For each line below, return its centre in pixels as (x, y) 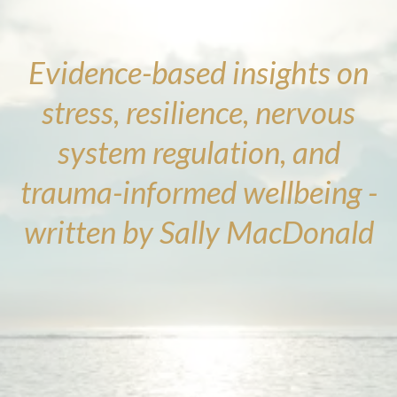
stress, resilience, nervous (198, 112)
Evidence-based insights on (198, 72)
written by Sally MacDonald (198, 231)
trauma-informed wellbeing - (198, 191)
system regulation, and (198, 152)
